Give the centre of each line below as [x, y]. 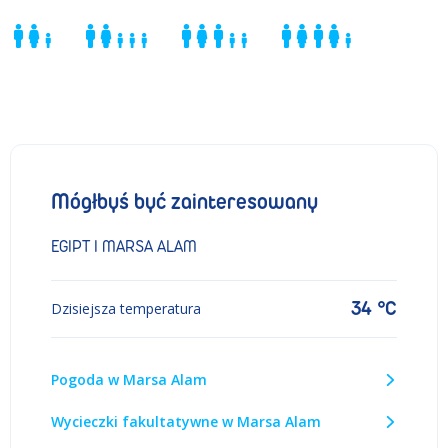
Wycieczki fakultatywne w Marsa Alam [186, 421]
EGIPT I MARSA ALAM [124, 246]
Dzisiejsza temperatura [126, 308]
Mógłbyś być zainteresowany [184, 201]
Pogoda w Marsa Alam [129, 379]
